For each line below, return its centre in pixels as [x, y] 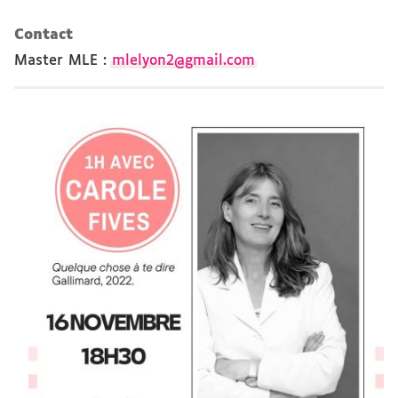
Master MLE [56, 61]
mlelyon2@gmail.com [183, 61]
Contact [44, 36]
